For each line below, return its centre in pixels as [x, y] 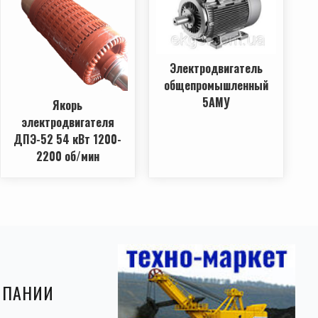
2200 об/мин [67, 157]
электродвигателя [67, 122]
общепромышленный [216, 86]
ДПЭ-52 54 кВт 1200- [67, 139]
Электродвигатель [216, 68]
